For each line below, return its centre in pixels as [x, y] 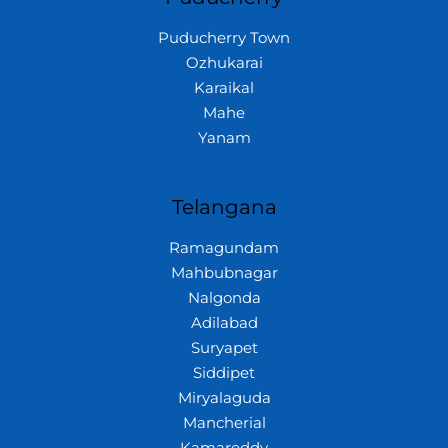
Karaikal [224, 88]
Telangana [224, 207]
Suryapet [224, 348]
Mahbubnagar [224, 273]
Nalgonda [224, 298]
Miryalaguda [224, 398]
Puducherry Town [224, 38]
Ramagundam [224, 248]
